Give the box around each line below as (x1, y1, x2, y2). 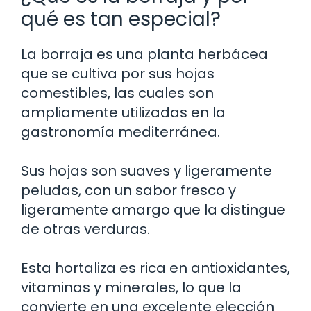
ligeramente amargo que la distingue (21, 199, 285, 219)
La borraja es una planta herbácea (21, 44, 268, 64)
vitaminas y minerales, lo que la (21, 277, 242, 297)
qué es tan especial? (21, 5, 221, 33)
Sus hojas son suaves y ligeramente (21, 160, 272, 180)
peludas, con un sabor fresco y (21, 180, 236, 200)
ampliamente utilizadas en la (21, 102, 226, 122)
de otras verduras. (21, 219, 150, 239)
